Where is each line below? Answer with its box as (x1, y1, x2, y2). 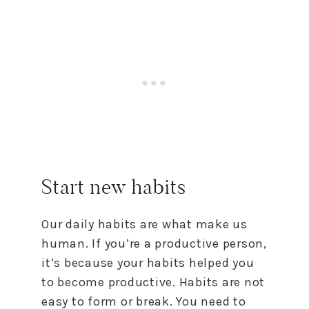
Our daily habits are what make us (41, 216, 248, 232)
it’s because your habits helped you (41, 255, 255, 270)
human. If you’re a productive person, (41, 235, 267, 251)
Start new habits (41, 173, 187, 200)
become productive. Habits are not (54, 274, 265, 290)
